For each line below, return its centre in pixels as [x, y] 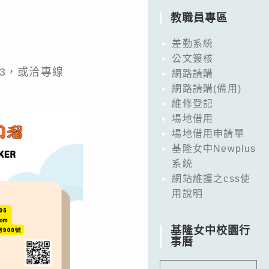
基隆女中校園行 [211, 230]
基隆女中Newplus [214, 148]
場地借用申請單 [208, 133]
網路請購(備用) [207, 88]
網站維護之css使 [211, 178]
